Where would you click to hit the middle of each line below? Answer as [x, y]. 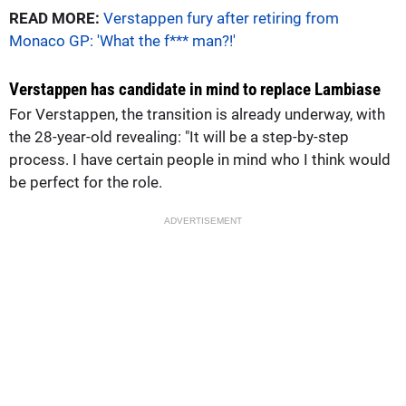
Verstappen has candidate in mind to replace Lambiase [195, 89]
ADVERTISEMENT [203, 220]
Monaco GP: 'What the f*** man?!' [122, 40]
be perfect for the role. [86, 182]
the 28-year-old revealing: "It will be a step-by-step [179, 136]
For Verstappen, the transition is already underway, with [197, 114]
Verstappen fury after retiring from [221, 18]
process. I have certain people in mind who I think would [200, 159]
